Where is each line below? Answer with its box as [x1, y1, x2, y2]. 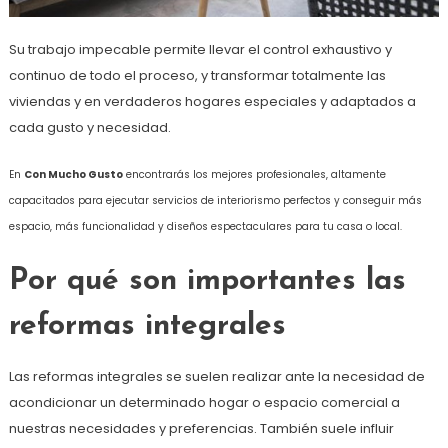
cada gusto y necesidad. [8, 118, 171, 138]
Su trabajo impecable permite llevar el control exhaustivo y [8, 40, 392, 60]
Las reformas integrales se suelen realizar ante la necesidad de [8, 367, 425, 387]
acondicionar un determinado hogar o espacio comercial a [8, 393, 400, 413]
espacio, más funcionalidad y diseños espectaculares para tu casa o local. [8, 219, 402, 235]
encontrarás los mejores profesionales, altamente [122, 167, 386, 183]
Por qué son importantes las [8, 266, 406, 298]
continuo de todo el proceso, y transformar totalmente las [8, 66, 386, 86]
